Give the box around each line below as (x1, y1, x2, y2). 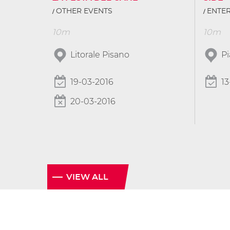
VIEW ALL (66, 172, 108, 181)
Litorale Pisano (70, 49, 129, 60)
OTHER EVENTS (56, 7, 112, 15)
